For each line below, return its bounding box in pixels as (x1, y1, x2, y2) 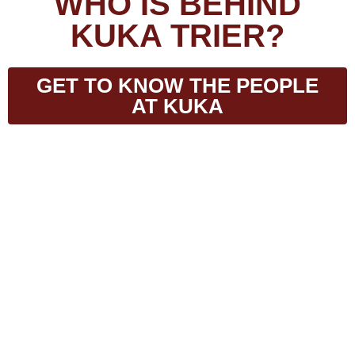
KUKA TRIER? (71, 17, 284, 53)
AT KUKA (132, 94, 223, 118)
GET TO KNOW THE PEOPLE (36, 73, 319, 97)
